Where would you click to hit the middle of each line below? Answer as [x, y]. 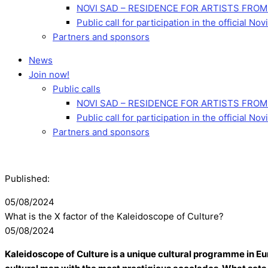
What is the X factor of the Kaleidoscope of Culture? [114, 216]
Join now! [49, 74]
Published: [27, 179]
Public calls [77, 89]
